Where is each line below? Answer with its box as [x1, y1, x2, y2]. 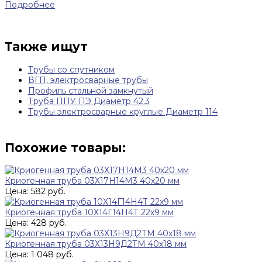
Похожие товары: [5, 140, 126, 155]
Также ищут [5, 39, 88, 54]
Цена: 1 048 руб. [5, 249, 74, 260]
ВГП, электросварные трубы [28, 74, 148, 85]
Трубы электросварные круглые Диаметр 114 [28, 106, 218, 117]
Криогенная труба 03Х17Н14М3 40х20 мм [5, 175, 180, 187]
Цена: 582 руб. [5, 186, 65, 197]
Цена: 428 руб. [5, 218, 67, 229]
